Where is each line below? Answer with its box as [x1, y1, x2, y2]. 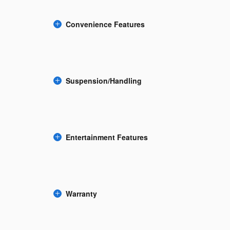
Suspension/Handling [66, 75, 142, 86]
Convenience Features [66, 19, 145, 29]
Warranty [66, 188, 97, 199]
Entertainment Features [66, 132, 148, 142]
